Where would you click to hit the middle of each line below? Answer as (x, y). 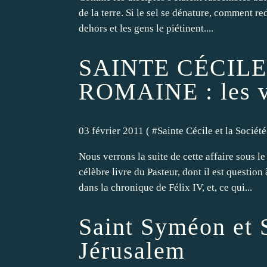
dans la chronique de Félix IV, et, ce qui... (165, 187)
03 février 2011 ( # (118, 131)
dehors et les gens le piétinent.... (146, 28)
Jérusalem (132, 251)
